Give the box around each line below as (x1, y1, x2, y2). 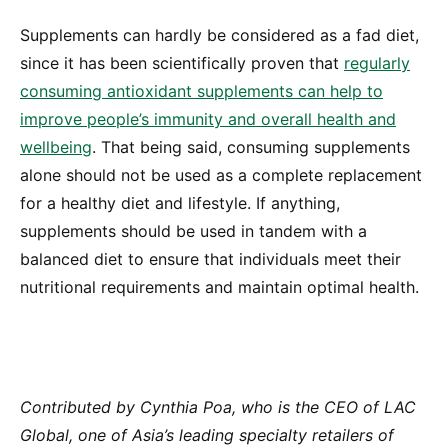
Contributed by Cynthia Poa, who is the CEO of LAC (20, 397, 416, 418)
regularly (344, 53, 410, 74)
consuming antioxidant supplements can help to (20, 81, 383, 102)
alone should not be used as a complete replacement (20, 165, 422, 186)
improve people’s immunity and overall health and (20, 109, 396, 130)
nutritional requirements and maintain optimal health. (20, 277, 419, 298)
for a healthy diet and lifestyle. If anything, (20, 193, 340, 214)
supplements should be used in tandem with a (20, 221, 367, 242)
